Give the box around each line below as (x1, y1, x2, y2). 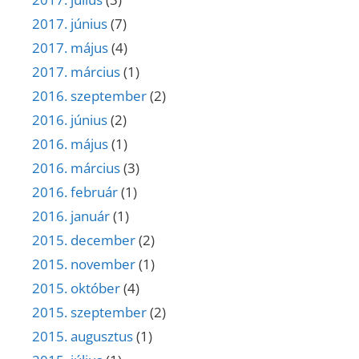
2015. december (32, 231, 135, 250)
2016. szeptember (32, 87, 147, 106)
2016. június (32, 111, 107, 130)
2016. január (32, 207, 110, 226)
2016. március (32, 159, 120, 178)
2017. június (32, 14, 107, 34)
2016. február (32, 183, 118, 202)
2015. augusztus (32, 327, 133, 346)
